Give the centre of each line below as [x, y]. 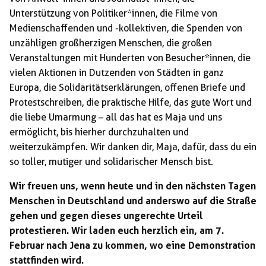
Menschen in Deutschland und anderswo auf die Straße [133, 201]
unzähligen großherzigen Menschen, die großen [111, 43]
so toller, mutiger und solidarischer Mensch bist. [111, 162]
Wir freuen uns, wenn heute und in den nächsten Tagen [133, 186]
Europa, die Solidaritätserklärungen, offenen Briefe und [127, 88]
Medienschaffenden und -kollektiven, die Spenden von [126, 28]
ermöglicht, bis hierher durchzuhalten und [99, 132]
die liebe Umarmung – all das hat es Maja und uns [116, 118]
